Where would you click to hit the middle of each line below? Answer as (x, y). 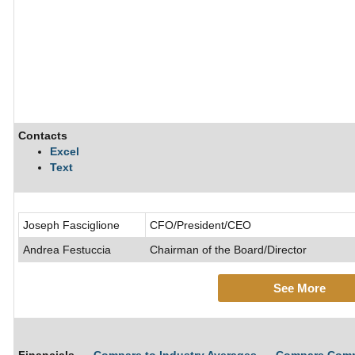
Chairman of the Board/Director (228, 250)
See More (299, 288)
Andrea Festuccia (67, 250)
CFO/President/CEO (200, 225)
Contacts (43, 136)
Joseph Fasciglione (71, 225)
